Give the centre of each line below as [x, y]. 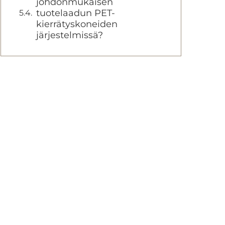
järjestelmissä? [70, 35]
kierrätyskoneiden [77, 24]
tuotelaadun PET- [76, 13]
